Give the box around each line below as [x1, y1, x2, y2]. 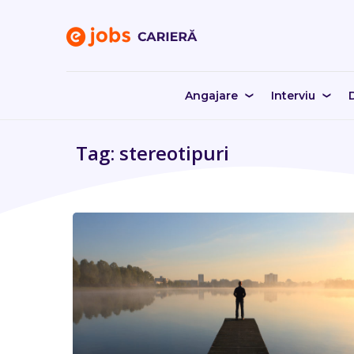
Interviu [270, 88, 315, 103]
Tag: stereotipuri [75, 140, 229, 166]
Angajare [184, 88, 238, 103]
